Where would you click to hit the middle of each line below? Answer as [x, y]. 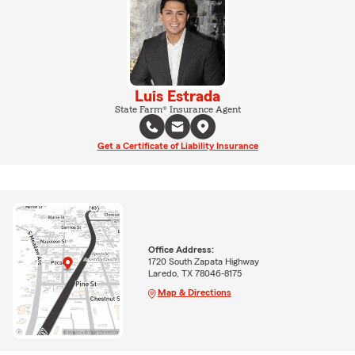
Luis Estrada [177, 97]
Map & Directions [194, 292]
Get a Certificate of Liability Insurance [177, 146]
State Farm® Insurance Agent [177, 109]
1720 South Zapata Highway [203, 261]
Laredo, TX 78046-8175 [195, 273]
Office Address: [181, 249]
